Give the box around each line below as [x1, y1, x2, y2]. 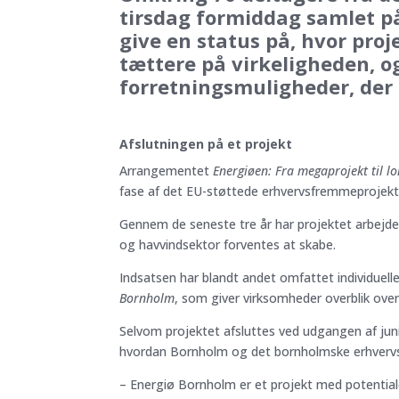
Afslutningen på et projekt [119, 135, 293, 152]
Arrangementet [119, 162, 214, 179]
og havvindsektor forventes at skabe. [119, 236, 337, 253]
